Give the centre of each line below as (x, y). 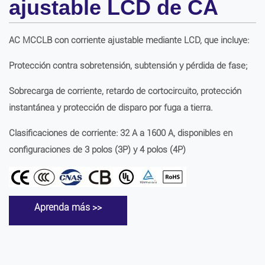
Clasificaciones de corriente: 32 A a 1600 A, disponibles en (121, 133)
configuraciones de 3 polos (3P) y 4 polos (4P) (97, 150)
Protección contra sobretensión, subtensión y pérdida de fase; (128, 66)
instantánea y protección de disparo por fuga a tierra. (111, 108)
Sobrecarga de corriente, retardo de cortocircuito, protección (125, 91)
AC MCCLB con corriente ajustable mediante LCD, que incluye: (129, 40)
